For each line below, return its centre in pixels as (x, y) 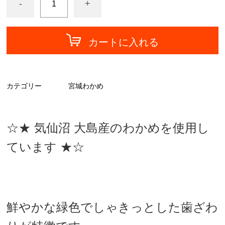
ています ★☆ (46, 147)
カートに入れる (123, 42)
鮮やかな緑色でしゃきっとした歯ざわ (113, 207)
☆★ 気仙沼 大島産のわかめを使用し (108, 128)
